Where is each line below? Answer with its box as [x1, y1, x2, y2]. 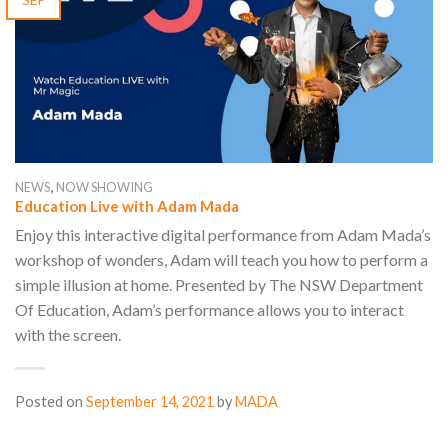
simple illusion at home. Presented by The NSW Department [15, 275, 423, 295]
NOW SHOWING [56, 178, 153, 195]
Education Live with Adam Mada [15, 196, 239, 215]
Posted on [15, 393, 86, 411]
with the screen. [15, 325, 121, 345]
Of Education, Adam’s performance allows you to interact [15, 300, 404, 320]
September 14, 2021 [86, 393, 214, 411]
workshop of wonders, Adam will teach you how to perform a [15, 250, 428, 270]
